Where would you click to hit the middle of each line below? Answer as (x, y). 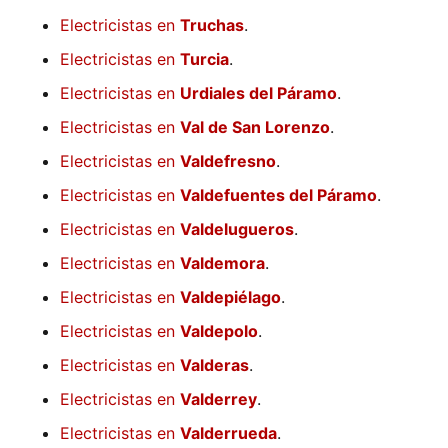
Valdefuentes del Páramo (278, 195)
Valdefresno (228, 161)
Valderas (214, 365)
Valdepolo (219, 331)
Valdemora (222, 263)
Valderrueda (228, 433)
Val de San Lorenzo (255, 127)
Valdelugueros (237, 229)
